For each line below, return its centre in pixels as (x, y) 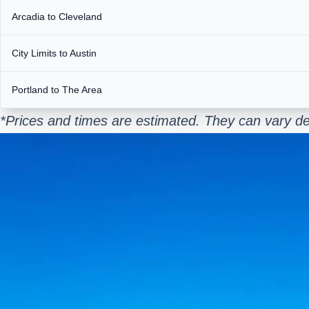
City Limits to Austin (54, 53)
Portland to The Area (57, 89)
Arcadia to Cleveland (57, 16)
